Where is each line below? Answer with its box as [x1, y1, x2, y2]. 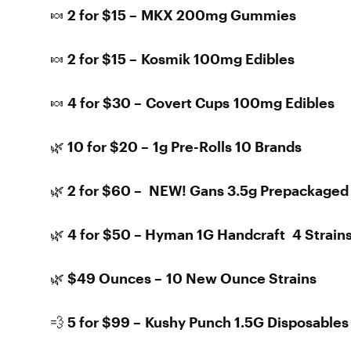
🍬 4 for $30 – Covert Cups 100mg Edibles [50, 94, 335, 111]
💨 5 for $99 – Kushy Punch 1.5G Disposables [50, 313, 349, 331]
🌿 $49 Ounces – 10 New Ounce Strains [50, 270, 317, 287]
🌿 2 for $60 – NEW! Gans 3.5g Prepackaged [50, 182, 349, 199]
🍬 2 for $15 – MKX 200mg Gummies [50, 6, 296, 24]
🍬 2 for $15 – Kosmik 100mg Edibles [50, 50, 295, 67]
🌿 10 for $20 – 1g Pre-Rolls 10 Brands [50, 138, 302, 155]
